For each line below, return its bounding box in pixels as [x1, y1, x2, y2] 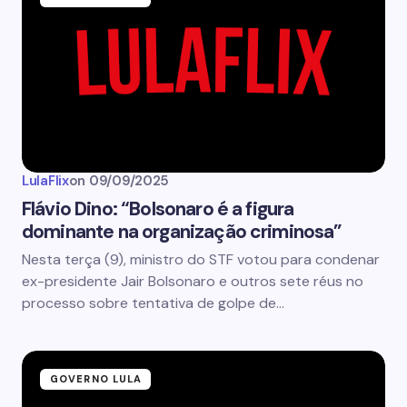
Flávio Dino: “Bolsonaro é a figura [22, 196, 294, 222]
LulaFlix [22, 172, 69, 190]
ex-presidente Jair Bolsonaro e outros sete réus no [22, 272, 363, 291]
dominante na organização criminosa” [22, 219, 342, 244]
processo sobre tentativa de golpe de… [22, 293, 284, 313]
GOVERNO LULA [50, 372, 143, 385]
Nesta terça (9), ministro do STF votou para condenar [22, 250, 380, 269]
